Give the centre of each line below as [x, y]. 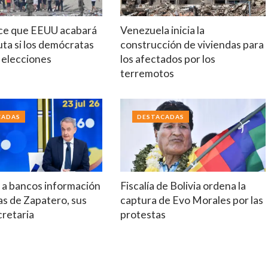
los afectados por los [167, 59]
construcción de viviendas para [192, 45]
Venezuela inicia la [162, 31]
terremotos [147, 74]
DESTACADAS [160, 117]
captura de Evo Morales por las [191, 200]
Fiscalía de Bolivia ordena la [183, 185]
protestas [143, 214]
